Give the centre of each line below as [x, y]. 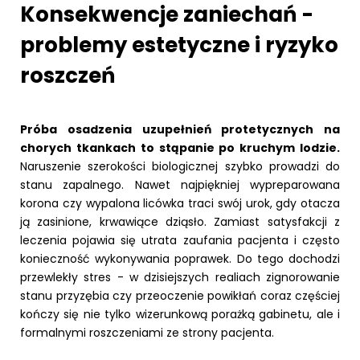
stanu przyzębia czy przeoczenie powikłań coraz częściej [180, 295]
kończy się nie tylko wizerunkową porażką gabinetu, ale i [180, 314]
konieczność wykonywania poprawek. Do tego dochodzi [180, 258]
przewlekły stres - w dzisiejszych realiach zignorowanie [180, 277]
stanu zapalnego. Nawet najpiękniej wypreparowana [180, 184]
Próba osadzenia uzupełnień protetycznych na [180, 129]
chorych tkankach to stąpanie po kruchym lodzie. [180, 147]
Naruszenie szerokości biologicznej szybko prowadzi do [180, 166]
